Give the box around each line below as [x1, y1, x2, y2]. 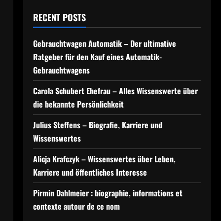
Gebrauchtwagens [33, 64, 90, 76]
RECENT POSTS [33, 11, 86, 24]
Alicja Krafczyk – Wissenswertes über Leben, [33, 153, 176, 165]
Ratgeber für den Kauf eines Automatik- [33, 51, 162, 63]
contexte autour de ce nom [33, 200, 120, 212]
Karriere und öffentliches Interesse [33, 166, 147, 178]
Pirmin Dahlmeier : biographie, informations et [33, 187, 183, 199]
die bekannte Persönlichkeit [33, 98, 124, 110]
